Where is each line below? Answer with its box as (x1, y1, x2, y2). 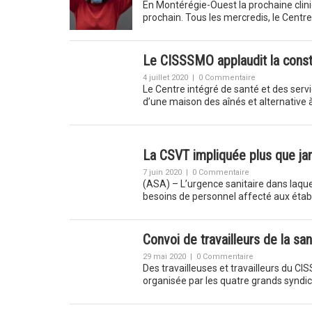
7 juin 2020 (142, 168, 182, 177)
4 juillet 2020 (142, 73, 188, 82)
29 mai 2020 (142, 252, 186, 261)
